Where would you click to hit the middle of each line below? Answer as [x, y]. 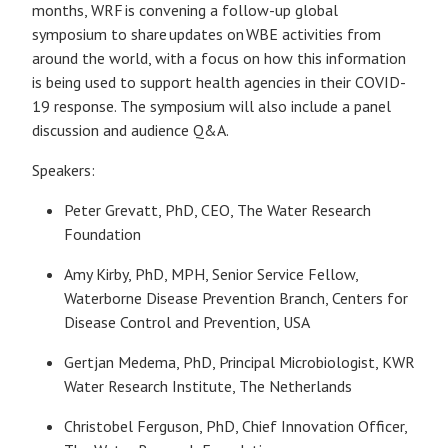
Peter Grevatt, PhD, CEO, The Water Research [217, 210]
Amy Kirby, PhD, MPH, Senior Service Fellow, [211, 274]
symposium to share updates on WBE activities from [206, 34]
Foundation [102, 234]
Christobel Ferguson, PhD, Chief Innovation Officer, [235, 426]
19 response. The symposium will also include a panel [211, 106]
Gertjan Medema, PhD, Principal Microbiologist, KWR [239, 362]
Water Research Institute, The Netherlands [208, 386]
